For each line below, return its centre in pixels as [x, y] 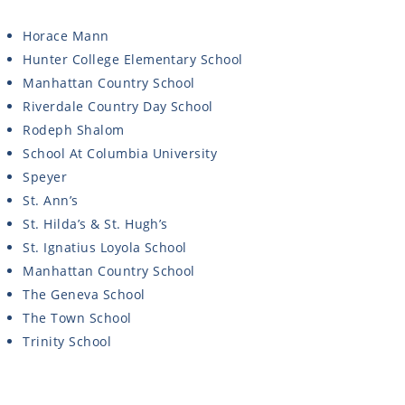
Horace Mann [66, 36]
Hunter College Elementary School [133, 60]
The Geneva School [84, 295]
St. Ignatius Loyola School [105, 248]
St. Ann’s [51, 201]
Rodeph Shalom [74, 130]
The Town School [77, 318]
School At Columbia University [120, 154]
